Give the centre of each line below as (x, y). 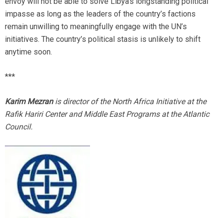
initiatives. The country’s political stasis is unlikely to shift (103, 39)
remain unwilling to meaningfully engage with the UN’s (96, 27)
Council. (19, 127)
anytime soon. (28, 52)
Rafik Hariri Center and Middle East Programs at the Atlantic (107, 114)
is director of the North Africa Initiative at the (130, 102)
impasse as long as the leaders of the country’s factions (100, 14)
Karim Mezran (29, 102)
